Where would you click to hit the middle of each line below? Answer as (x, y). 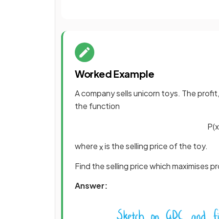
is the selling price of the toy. (155, 146)
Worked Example (115, 74)
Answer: (91, 186)
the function (97, 106)
